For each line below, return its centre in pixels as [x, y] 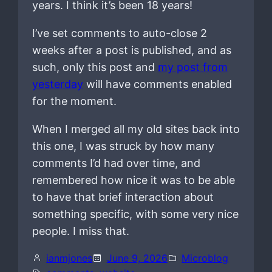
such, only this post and [95, 67]
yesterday [57, 84]
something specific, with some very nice [135, 214]
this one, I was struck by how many [123, 146]
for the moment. [74, 101]
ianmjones [70, 258]
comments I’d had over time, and [116, 163]
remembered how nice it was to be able [133, 180]
